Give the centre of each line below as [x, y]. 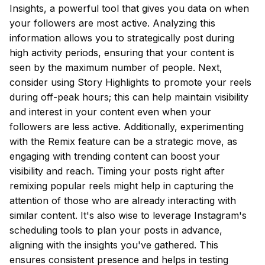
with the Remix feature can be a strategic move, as [123, 141]
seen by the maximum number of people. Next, [116, 67]
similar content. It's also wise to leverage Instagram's [128, 215]
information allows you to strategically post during [122, 38]
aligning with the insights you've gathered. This [114, 245]
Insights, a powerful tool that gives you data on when [129, 8]
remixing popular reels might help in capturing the [122, 186]
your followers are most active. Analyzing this [112, 23]
